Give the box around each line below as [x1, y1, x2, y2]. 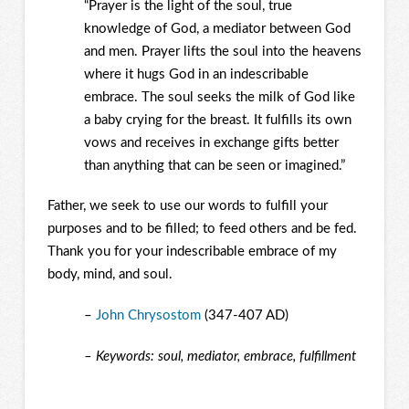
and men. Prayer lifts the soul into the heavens [83, 44, 362, 58]
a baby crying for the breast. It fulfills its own [83, 112, 351, 127]
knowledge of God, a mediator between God [83, 21, 351, 36]
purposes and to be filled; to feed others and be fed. [47, 222, 357, 236]
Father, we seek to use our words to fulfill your [47, 199, 328, 214]
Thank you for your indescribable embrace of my [47, 245, 337, 259]
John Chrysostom [95, 309, 201, 323]
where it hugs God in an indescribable [83, 67, 309, 81]
